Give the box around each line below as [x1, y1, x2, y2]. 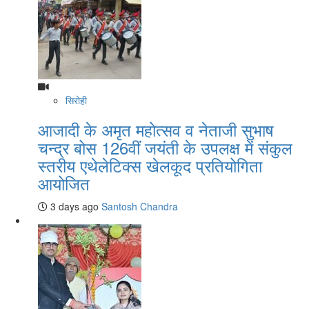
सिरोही [66, 93, 87, 108]
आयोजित [38, 171, 90, 196]
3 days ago [48, 199, 99, 214]
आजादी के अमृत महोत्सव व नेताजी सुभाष [38, 117, 274, 142]
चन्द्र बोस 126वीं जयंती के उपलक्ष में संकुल [38, 135, 292, 160]
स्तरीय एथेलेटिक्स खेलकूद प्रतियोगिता [38, 153, 262, 178]
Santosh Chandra [101, 199, 178, 214]
